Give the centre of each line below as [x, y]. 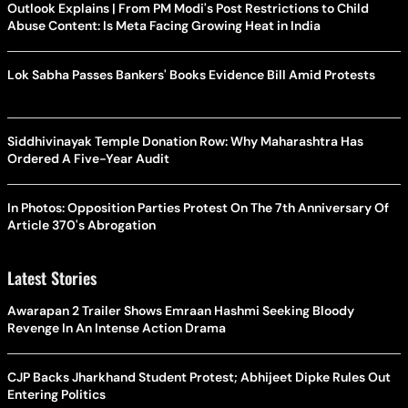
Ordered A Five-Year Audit [89, 159]
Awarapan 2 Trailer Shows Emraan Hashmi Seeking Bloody [181, 311]
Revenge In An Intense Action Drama [117, 328]
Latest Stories [52, 278]
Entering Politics [56, 395]
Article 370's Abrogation [82, 225]
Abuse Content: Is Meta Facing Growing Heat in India [164, 26]
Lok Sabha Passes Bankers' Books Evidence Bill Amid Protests [191, 75]
